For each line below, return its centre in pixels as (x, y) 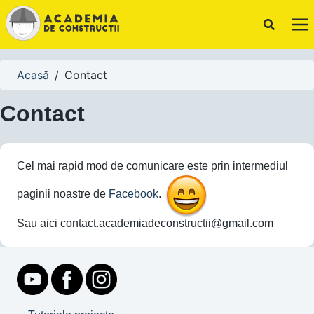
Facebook (134, 194)
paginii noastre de (63, 194)
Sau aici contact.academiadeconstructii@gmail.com (145, 223)
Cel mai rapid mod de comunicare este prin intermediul (152, 166)
